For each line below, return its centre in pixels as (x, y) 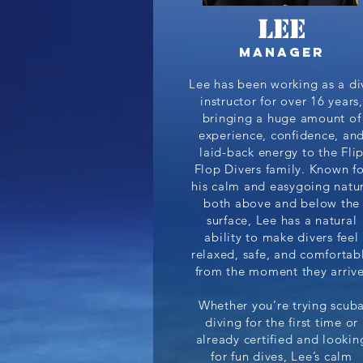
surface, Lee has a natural (282, 220)
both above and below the (282, 203)
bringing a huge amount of (282, 118)
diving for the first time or (282, 322)
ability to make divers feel (282, 237)
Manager (282, 52)
